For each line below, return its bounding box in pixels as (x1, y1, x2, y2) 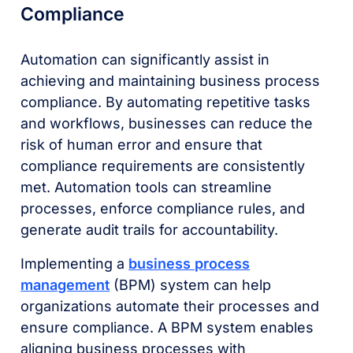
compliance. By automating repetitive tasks (20, 93, 311, 110)
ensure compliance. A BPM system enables (20, 318, 314, 336)
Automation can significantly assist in (20, 50, 270, 68)
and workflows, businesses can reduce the (20, 114, 314, 132)
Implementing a (20, 255, 129, 272)
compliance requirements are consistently (20, 157, 306, 174)
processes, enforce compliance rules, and (20, 199, 306, 217)
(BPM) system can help (110, 276, 272, 293)
